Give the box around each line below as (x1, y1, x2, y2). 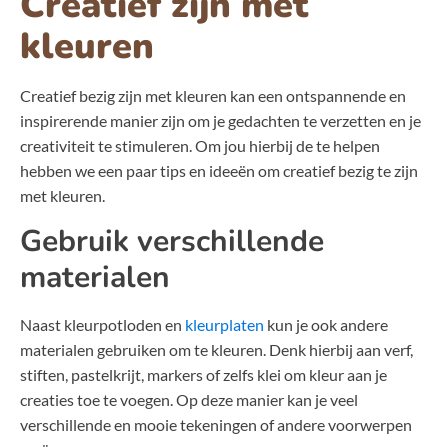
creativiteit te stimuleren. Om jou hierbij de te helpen (20, 136, 380, 156)
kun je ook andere (264, 315, 388, 335)
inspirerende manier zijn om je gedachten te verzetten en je (20, 111, 421, 131)
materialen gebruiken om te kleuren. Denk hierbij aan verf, (20, 340, 413, 360)
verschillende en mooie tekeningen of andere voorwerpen (20, 415, 412, 435)
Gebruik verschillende (20, 221, 324, 263)
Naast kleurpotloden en (20, 315, 185, 335)
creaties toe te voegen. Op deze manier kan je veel (20, 390, 358, 410)
